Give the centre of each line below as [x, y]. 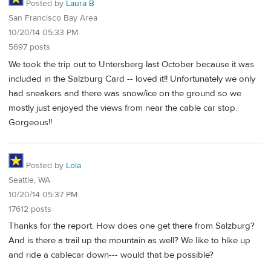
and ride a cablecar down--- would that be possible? [111, 255]
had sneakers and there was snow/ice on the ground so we [125, 93]
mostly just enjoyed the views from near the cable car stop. [123, 108]
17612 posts [30, 209]
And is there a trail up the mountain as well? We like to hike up [129, 241]
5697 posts [29, 47]
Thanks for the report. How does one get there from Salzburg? [132, 226]
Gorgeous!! [30, 122]
